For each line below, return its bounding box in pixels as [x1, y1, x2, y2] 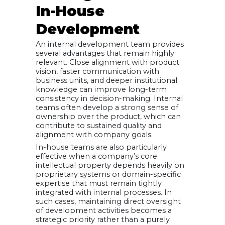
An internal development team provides [36, 40, 184, 49]
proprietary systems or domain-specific [36, 170, 181, 179]
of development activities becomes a [36, 206, 172, 215]
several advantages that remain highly [36, 49, 174, 58]
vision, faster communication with [36, 67, 159, 76]
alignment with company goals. [36, 130, 153, 140]
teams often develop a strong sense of [36, 103, 178, 113]
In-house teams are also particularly [36, 143, 167, 152]
